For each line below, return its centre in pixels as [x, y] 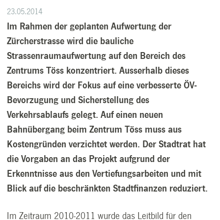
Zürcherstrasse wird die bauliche [70, 41]
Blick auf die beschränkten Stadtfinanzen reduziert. [108, 188]
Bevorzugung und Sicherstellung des [78, 100]
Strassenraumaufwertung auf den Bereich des [96, 56]
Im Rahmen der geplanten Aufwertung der [89, 26]
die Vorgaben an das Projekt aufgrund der [89, 159]
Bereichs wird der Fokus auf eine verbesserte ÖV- [102, 85]
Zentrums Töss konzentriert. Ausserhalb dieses [98, 70]
